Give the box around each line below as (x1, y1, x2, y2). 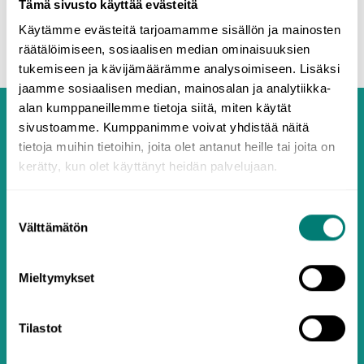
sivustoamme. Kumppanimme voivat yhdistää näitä (19, 120, 309, 135)
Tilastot (19, 320, 62, 335)
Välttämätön (19, 219, 89, 234)
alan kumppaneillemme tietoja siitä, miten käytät (19, 101, 291, 115)
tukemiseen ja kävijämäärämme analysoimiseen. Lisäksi (19, 62, 340, 76)
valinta (6, 223, 41, 237)
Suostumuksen (6, 203, 88, 218)
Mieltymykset (19, 270, 95, 284)
